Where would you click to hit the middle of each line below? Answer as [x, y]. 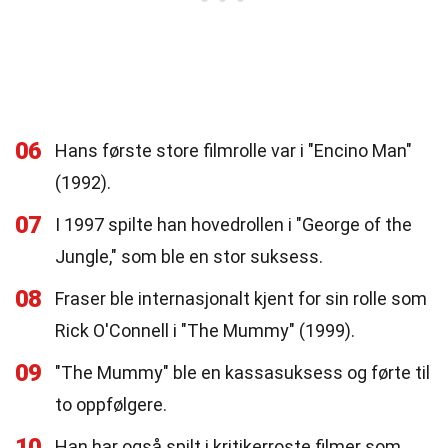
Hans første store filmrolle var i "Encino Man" [233, 150]
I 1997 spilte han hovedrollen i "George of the [233, 224]
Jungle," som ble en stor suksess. [189, 256]
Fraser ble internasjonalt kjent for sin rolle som [241, 298]
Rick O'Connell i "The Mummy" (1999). [205, 330]
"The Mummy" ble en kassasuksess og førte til [242, 372]
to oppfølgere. [111, 404]
